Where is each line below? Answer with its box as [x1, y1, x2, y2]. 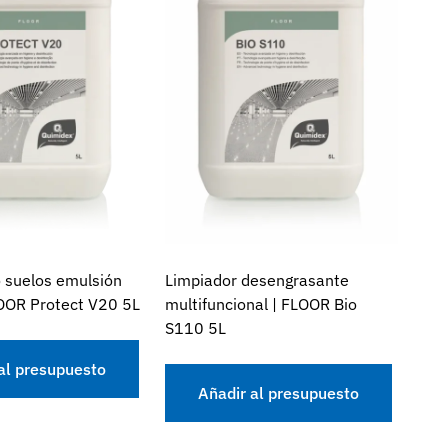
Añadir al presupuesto [198, 383, 360, 404]
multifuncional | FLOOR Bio [165, 294, 358, 315]
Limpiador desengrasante [165, 270, 350, 291]
